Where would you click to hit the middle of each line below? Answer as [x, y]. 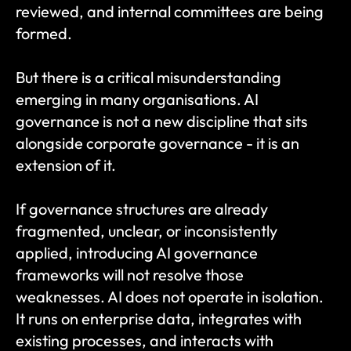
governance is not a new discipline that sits [162, 121]
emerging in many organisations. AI [137, 99]
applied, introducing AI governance [137, 253]
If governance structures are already [142, 209]
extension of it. [66, 165]
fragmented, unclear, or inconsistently [147, 231]
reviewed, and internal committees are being [170, 11]
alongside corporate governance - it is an [157, 143]
